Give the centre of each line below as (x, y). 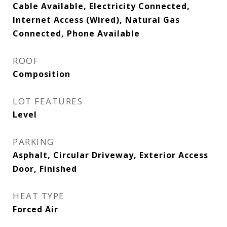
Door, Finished (45, 169)
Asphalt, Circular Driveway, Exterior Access (110, 155)
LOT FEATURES (48, 101)
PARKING (33, 142)
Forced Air (35, 209)
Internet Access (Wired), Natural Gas (96, 20)
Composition (42, 74)
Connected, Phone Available (76, 33)
